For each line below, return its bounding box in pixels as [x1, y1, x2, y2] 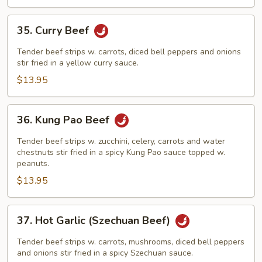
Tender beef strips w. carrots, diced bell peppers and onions [17, 46, 241, 57]
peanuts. [17, 158, 49, 169]
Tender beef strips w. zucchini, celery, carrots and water [17, 136, 225, 147]
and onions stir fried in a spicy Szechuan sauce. [17, 247, 193, 258]
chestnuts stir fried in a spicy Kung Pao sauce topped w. [17, 147, 225, 158]
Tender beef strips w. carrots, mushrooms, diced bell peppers [17, 236, 244, 247]
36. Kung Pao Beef [17, 113, 112, 127]
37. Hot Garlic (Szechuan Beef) [17, 213, 173, 228]
